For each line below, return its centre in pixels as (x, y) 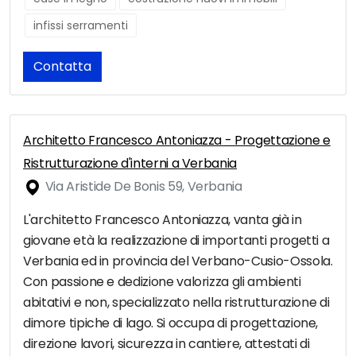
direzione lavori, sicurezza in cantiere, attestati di (166, 344)
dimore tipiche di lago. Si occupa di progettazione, (171, 323)
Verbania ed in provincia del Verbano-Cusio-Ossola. (178, 261)
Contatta (62, 67)
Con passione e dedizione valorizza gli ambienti (162, 282)
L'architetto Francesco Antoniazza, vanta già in (163, 220)
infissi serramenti (81, 26)
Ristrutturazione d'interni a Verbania (130, 164)
